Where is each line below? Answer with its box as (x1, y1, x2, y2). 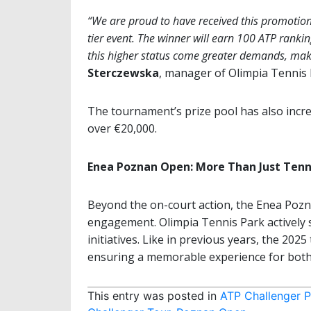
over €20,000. (87, 121, 157, 137)
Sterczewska (87, 65, 159, 81)
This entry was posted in (87, 289, 220, 303)
